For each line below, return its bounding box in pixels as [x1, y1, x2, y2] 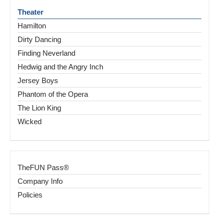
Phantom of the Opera [18, 90, 88, 99]
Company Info [18, 177, 63, 186]
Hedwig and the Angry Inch [18, 63, 103, 71]
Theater [18, 8, 44, 17]
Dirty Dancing [18, 35, 61, 44]
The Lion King [18, 104, 61, 112]
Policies [18, 191, 43, 199]
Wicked [18, 117, 42, 126]
